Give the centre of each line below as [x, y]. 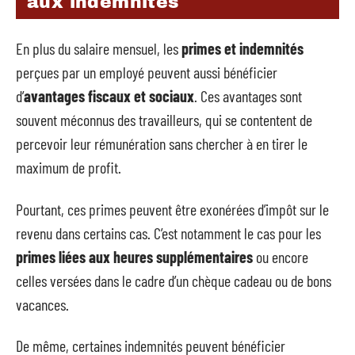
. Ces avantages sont [248, 96]
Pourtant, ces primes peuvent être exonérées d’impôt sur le [172, 209]
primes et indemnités [242, 49]
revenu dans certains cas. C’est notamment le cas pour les [168, 233]
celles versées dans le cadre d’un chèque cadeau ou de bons [174, 280]
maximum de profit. [69, 168]
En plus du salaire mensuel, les [99, 49]
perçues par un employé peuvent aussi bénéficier [147, 73]
